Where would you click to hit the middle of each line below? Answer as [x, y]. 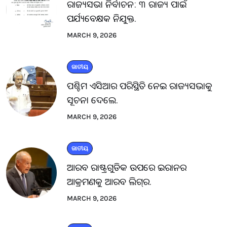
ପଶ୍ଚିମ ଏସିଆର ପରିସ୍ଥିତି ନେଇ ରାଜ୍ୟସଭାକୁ [140, 85]
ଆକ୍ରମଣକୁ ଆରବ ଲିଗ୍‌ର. [109, 181]
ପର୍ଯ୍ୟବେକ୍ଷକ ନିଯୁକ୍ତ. [102, 18]
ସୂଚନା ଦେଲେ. [92, 100]
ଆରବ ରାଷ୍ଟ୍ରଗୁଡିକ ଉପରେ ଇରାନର [127, 167]
